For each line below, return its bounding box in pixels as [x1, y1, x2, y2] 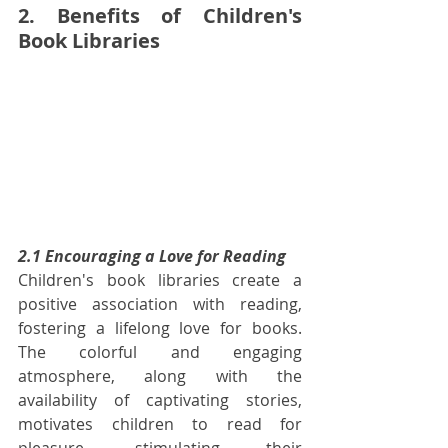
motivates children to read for [18, 412, 302, 435]
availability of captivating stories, [18, 388, 302, 411]
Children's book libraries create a [18, 268, 302, 291]
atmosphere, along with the [18, 364, 302, 387]
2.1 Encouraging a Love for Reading [18, 244, 286, 267]
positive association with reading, [18, 292, 302, 315]
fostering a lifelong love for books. [18, 316, 302, 339]
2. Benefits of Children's [18, 2, 302, 30]
